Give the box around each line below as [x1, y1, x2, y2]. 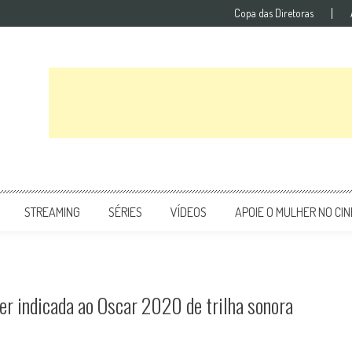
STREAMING [24, 204, 80, 220]
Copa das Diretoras [234, 6, 313, 20]
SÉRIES [108, 204, 142, 220]
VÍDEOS [170, 204, 207, 220]
